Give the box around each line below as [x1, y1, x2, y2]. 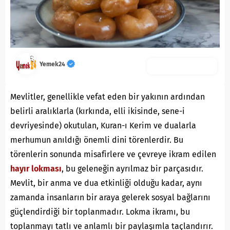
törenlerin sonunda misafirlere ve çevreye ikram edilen [10, 149, 216, 159]
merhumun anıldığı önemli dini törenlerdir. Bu [10, 135, 183, 145]
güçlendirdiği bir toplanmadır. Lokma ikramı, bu [10, 207, 190, 217]
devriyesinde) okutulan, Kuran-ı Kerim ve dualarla [10, 121, 196, 130]
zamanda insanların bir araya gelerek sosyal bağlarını [10, 193, 210, 202]
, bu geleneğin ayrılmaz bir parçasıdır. [62, 164, 203, 174]
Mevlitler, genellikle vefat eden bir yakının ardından [10, 92, 205, 102]
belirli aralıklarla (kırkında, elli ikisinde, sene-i [10, 106, 185, 116]
